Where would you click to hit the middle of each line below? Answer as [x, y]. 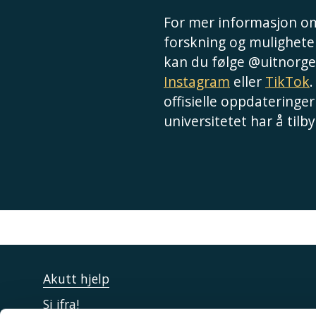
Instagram [197, 81]
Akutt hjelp [76, 279]
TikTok [287, 81]
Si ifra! [61, 304]
